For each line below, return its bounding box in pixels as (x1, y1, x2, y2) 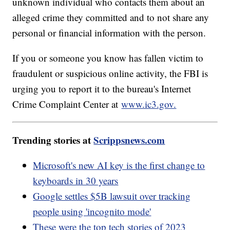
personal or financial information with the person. (12, 26, 209, 40)
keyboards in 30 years (33, 174, 119, 187)
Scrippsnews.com (93, 133, 165, 147)
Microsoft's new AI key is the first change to (33, 159, 205, 172)
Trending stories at (12, 133, 94, 147)
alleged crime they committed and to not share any (12, 11, 209, 24)
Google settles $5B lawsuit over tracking (33, 189, 191, 203)
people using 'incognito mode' (33, 205, 151, 218)
